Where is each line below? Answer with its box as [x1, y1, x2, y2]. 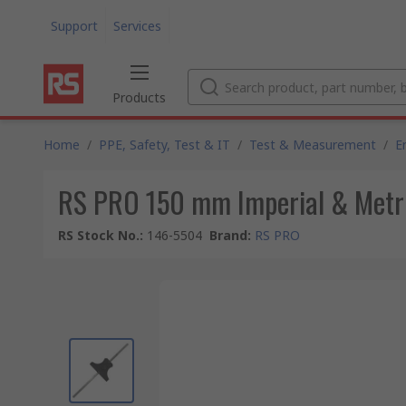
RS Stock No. [58, 227, 140, 244]
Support [51, 16, 98, 34]
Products [112, 89, 166, 106]
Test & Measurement [249, 136, 376, 153]
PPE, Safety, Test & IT [99, 136, 230, 153]
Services [113, 16, 161, 34]
